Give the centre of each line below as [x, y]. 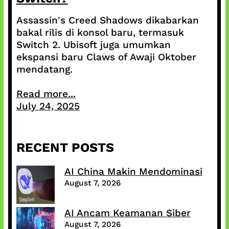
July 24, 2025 [48, 106]
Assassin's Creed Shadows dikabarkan [107, 20]
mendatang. [44, 69]
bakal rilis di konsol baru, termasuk [100, 32]
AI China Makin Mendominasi [133, 171]
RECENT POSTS [65, 147]
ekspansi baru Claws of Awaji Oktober [106, 57]
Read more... [46, 94]
